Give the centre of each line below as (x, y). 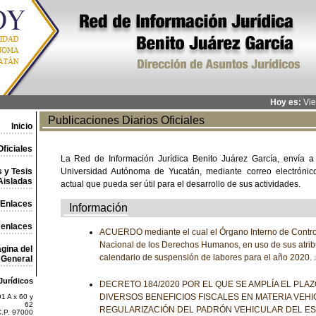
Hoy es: (285, 102)
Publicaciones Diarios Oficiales (123, 120)
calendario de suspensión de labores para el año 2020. (206, 257)
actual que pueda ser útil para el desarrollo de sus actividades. (180, 184)
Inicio (22, 126)
